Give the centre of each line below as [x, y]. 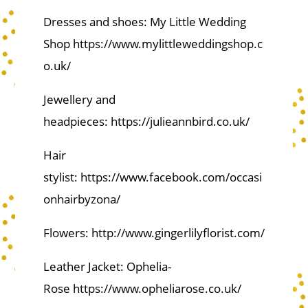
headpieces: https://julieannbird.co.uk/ [146, 122]
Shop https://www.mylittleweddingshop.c [153, 44]
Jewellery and [79, 100]
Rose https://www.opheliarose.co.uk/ [142, 289]
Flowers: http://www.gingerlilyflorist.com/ [154, 233]
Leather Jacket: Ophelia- [107, 267]
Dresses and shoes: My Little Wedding [144, 22]
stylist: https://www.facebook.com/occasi [152, 177]
